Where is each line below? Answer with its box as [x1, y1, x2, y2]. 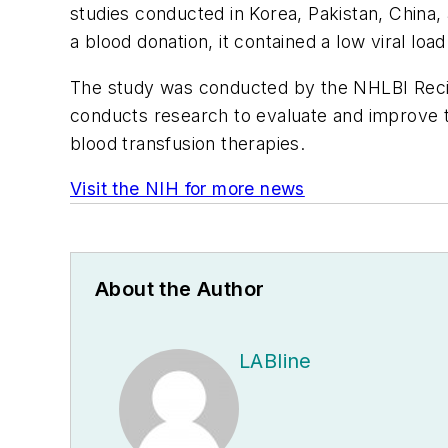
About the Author [95, 277, 265, 302]
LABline [239, 349, 312, 374]
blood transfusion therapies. [70, 132, 306, 154]
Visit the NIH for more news [70, 178, 305, 200]
